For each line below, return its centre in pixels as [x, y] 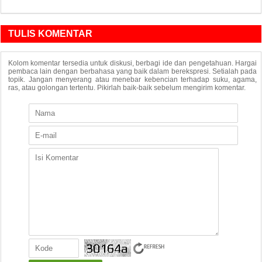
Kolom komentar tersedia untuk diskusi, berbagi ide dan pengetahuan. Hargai [132, 63]
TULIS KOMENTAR [50, 33]
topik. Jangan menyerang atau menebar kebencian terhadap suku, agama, [132, 79]
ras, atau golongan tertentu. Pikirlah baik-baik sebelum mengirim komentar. [127, 87]
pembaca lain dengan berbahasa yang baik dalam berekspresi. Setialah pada [132, 71]
